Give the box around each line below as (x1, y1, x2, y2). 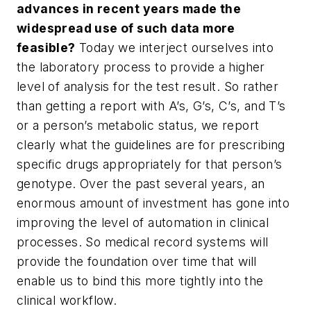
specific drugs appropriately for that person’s (17, 156, 283, 171)
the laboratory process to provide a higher (17, 59, 265, 74)
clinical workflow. (17, 292, 117, 308)
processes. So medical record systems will (17, 234, 269, 249)
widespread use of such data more (17, 20, 235, 35)
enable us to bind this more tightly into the (17, 273, 264, 288)
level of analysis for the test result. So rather (17, 78, 279, 94)
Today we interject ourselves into (75, 40, 274, 55)
